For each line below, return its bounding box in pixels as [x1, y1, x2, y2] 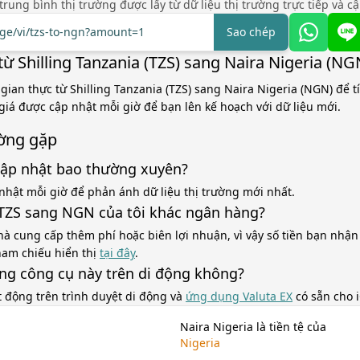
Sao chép [227, 24, 276, 39]
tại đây [100, 245, 135, 260]
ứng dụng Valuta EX [186, 288, 292, 304]
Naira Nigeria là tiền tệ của [180, 319, 326, 334]
